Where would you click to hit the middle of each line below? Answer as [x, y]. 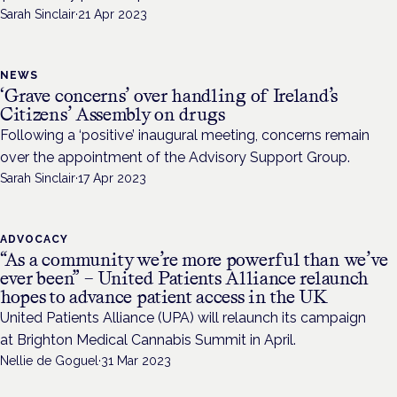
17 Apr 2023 [112, 179]
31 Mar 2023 [136, 361]
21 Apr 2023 [113, 15]
